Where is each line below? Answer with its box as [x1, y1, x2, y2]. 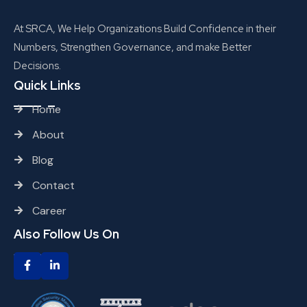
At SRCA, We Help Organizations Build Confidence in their [14, 21, 276, 36]
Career [32, 203, 66, 218]
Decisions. [14, 58, 61, 73]
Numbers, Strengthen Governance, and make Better [14, 40, 251, 54]
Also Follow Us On [14, 225, 119, 242]
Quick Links [14, 77, 81, 93]
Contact [32, 177, 75, 193]
